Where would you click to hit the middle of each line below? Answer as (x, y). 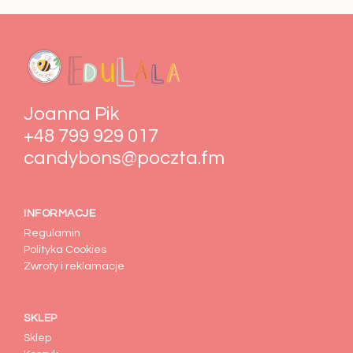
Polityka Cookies (65, 250)
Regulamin (52, 234)
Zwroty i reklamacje (74, 267)
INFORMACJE (59, 213)
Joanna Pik (71, 113)
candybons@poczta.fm (124, 158)
